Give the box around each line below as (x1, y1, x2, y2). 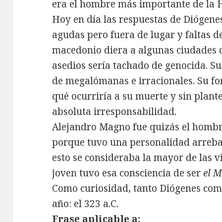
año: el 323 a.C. (52, 197, 119, 211)
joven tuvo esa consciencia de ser (52, 166, 204, 180)
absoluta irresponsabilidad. (52, 105, 177, 118)
